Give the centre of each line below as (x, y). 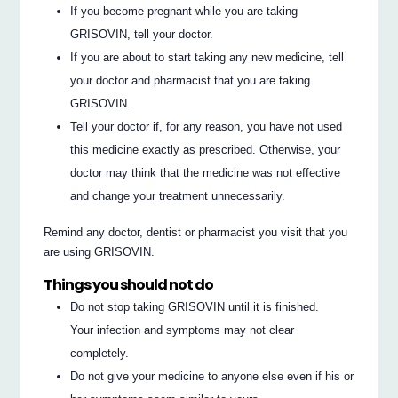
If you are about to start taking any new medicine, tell (207, 57)
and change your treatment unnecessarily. (178, 195)
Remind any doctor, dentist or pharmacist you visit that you (196, 232)
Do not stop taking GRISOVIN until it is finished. (195, 306)
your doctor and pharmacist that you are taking (191, 80)
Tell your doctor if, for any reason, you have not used (207, 126)
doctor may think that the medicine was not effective (206, 172)
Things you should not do (129, 285)
